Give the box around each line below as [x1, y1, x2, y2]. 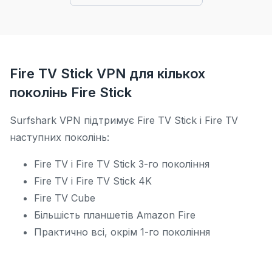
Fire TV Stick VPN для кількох [10, 66, 206, 81]
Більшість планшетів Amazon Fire [34, 209, 195, 221]
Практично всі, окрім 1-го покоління [34, 226, 210, 238]
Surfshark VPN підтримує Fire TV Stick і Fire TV [10, 114, 239, 126]
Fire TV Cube [34, 192, 98, 204]
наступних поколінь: [10, 131, 109, 143]
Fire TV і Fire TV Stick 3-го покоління [34, 158, 209, 170]
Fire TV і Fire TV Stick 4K [34, 175, 152, 187]
